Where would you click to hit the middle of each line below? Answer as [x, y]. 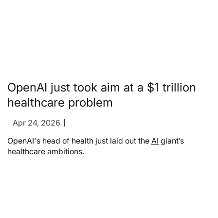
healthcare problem [60, 103]
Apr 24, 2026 [36, 123]
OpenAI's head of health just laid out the [79, 141]
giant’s [171, 141]
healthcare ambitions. [46, 152]
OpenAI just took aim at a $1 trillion [102, 88]
